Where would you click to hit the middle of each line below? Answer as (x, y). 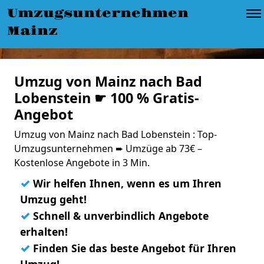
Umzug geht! (53, 199)
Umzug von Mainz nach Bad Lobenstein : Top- (115, 134)
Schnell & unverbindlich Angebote (119, 216)
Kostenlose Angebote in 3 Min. (82, 163)
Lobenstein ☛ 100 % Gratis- (107, 98)
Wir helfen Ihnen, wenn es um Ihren (126, 183)
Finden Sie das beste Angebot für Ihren (133, 248)
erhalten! (44, 232)
